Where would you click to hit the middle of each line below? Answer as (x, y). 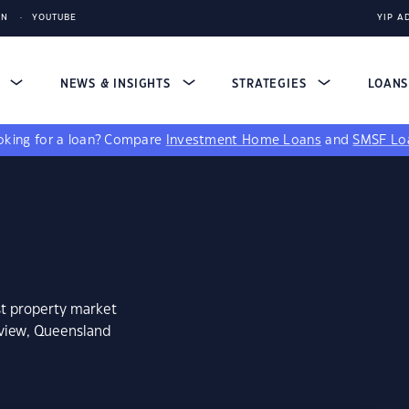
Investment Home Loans (243, 141)
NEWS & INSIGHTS (117, 84)
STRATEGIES (272, 84)
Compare (135, 141)
